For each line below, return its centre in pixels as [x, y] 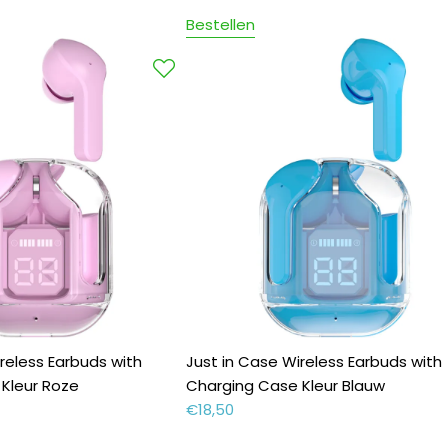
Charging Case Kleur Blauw [285, 385]
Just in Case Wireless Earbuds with [313, 361]
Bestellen [220, 25]
